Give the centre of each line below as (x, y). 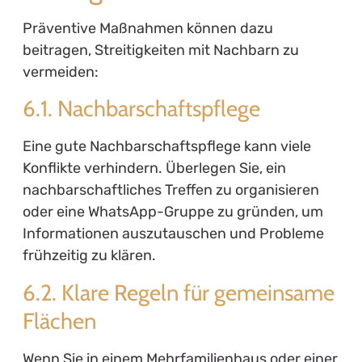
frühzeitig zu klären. (89, 256)
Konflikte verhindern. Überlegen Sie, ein (154, 168)
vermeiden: (60, 72)
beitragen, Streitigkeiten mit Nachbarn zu (160, 50)
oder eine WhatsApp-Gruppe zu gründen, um (173, 212)
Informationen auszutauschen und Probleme (173, 234)
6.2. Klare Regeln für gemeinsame (178, 292)
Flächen (59, 320)
